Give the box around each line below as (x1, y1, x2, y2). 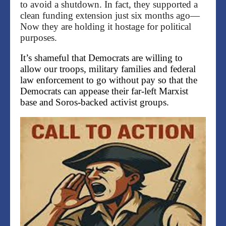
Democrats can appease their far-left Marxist (20, 86, 188, 97)
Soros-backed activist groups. (55, 97, 169, 108)
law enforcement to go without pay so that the (20, 75, 197, 86)
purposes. (20, 32, 62, 43)
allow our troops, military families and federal (20, 64, 196, 75)
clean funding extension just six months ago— (20, 10, 200, 21)
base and (20, 97, 53, 108)
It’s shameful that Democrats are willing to (20, 52, 183, 64)
